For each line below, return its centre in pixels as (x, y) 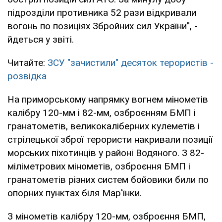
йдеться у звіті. (41, 39)
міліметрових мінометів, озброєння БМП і (99, 166)
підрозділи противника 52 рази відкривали (102, 12)
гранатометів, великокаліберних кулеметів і (104, 126)
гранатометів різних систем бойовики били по (108, 179)
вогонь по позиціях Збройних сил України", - (103, 26)
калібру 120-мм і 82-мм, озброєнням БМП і (102, 112)
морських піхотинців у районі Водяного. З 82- (106, 153)
